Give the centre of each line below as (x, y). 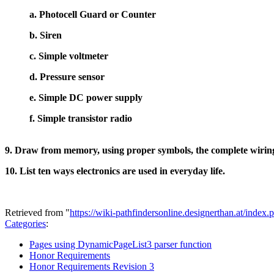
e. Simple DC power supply (86, 97)
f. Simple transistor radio (81, 118)
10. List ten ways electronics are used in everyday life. (115, 171)
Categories (25, 223)
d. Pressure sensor (67, 76)
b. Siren (46, 35)
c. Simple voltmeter (69, 56)
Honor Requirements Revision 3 (92, 266)
